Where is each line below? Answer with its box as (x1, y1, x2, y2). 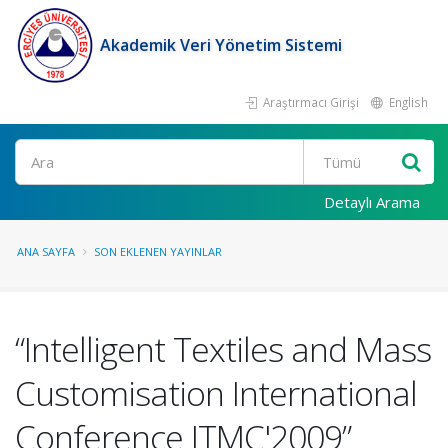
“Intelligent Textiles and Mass (15, 326, 431, 372)
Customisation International (15, 370, 417, 416)
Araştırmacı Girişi (260, 94, 359, 110)
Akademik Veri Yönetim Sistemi (100, 34, 342, 56)
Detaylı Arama (324, 192, 420, 212)
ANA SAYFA (17, 244, 75, 259)
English (386, 94, 428, 110)
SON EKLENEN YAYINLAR (94, 244, 222, 259)
